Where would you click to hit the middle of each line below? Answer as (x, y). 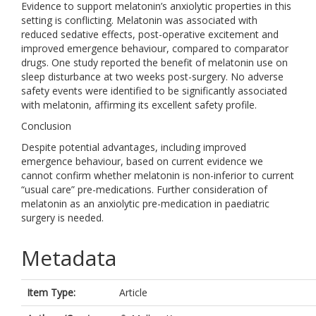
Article (133, 292)
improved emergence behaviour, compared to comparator (155, 48)
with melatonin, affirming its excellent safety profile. (139, 105)
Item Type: (51, 292)
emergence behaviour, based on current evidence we (142, 161)
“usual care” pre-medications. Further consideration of (144, 189)
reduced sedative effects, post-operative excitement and (150, 34)
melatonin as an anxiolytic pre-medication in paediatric (145, 203)
